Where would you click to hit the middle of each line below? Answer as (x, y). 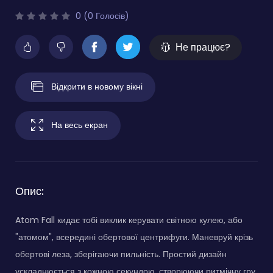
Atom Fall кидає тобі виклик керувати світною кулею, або (129, 220)
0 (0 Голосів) (101, 16)
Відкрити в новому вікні (97, 86)
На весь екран (80, 125)
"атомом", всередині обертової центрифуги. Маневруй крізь (134, 237)
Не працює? (203, 47)
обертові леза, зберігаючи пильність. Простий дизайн (121, 254)
